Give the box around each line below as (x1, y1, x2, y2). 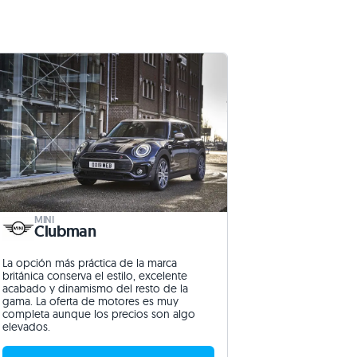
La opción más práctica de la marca (2, 255, 177, 270)
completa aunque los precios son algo (2, 306, 195, 321)
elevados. (2, 319, 50, 334)
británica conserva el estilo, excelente (2, 268, 187, 283)
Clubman (34, 220, 96, 241)
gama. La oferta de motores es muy (2, 293, 178, 308)
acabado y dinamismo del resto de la (2, 280, 188, 296)
